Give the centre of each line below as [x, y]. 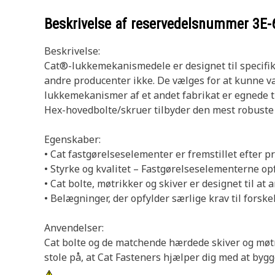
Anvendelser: [74, 228]
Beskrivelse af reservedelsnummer [148, 24]
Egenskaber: [72, 139]
